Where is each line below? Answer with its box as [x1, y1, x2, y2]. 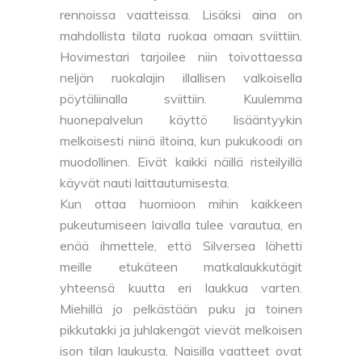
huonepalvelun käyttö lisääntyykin [60, 111, 302, 128]
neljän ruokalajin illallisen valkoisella [60, 69, 302, 86]
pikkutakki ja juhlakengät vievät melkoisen [60, 321, 302, 338]
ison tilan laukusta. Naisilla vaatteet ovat [60, 342, 302, 359]
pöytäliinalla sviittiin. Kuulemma [60, 90, 302, 107]
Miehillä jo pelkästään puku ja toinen [60, 300, 302, 317]
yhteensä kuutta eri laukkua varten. [60, 279, 302, 296]
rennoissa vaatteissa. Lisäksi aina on [60, 6, 302, 23]
